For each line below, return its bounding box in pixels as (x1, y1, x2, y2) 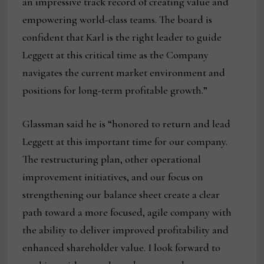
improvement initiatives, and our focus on (22, 170, 204, 184)
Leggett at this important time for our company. (22, 135, 228, 148)
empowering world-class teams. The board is (22, 13, 213, 27)
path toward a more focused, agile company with (22, 206, 232, 219)
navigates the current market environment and (22, 66, 226, 80)
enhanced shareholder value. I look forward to (22, 241, 221, 255)
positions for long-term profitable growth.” (22, 84, 208, 97)
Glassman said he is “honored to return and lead (22, 117, 231, 131)
